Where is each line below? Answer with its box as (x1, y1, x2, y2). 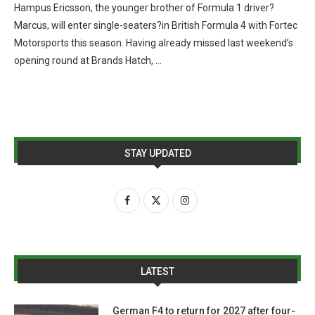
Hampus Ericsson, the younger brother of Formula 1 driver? (14, 2, 274, 13)
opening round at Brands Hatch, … (14, 55, 162, 66)
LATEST (141, 266, 174, 277)
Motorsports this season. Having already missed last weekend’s (14, 37, 293, 49)
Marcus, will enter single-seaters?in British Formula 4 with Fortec (14, 20, 297, 31)
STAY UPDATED (124, 148, 191, 159)
